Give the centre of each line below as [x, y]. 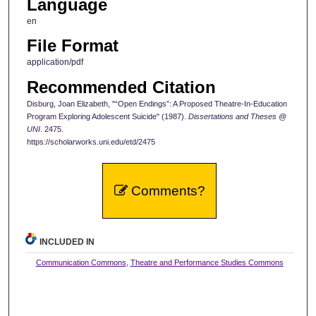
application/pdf [55, 62]
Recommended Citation [121, 87]
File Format [72, 46]
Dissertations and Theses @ [237, 116]
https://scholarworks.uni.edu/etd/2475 [91, 141]
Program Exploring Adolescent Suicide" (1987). [107, 116]
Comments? [166, 190]
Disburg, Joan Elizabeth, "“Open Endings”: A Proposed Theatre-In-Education [157, 103]
